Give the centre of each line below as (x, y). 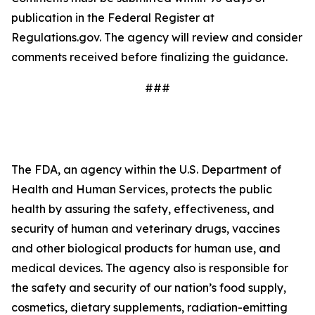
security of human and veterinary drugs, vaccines (146, 229)
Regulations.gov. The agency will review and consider (157, 37)
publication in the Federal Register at (113, 18)
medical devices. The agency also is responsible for (150, 268)
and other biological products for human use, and (146, 248)
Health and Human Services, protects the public (142, 189)
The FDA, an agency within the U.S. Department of (146, 169)
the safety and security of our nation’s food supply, (149, 288)
